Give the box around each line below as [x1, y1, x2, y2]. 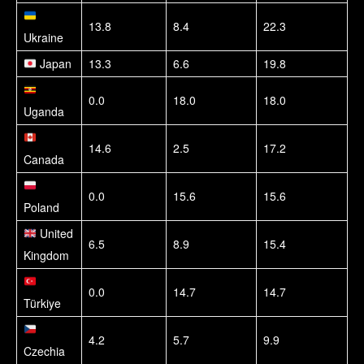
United [36, 224, 73, 241]
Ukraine [24, 28, 63, 45]
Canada [24, 150, 64, 167]
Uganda [24, 102, 64, 119]
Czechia [24, 342, 65, 359]
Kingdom [24, 246, 69, 263]
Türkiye [24, 294, 61, 311]
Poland [24, 198, 59, 215]
